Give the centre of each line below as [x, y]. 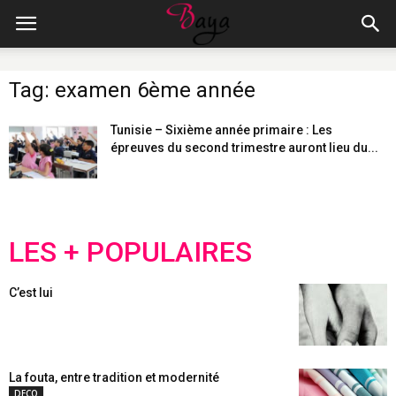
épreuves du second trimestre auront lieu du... [244, 148]
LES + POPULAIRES [130, 252]
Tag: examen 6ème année [132, 90]
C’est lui [31, 293]
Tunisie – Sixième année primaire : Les [221, 130]
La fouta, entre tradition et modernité [114, 377]
